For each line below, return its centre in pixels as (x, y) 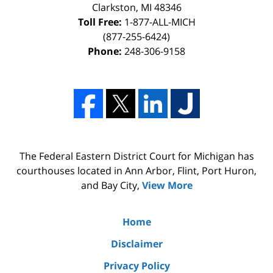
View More (167, 185)
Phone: (105, 51)
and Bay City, (111, 185)
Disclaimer (136, 243)
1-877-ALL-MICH (160, 22)
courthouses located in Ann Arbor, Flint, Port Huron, (136, 170)
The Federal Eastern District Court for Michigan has (136, 156)
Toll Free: (100, 22)
